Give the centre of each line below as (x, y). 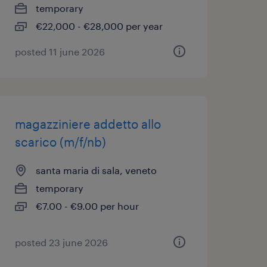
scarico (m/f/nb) (60, 142)
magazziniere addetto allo (88, 124)
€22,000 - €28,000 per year (99, 26)
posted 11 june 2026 (60, 52)
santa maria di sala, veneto (96, 170)
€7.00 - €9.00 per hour (87, 206)
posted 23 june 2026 (61, 242)
